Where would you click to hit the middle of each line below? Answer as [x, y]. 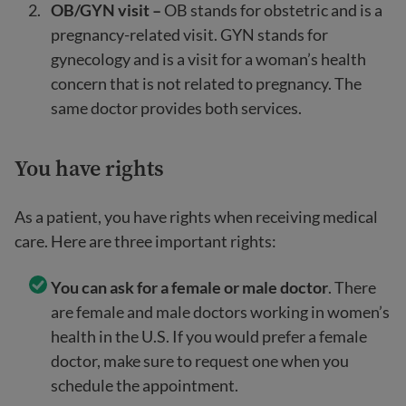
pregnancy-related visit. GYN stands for [189, 34]
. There [352, 287]
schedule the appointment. [147, 385]
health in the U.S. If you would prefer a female [209, 336]
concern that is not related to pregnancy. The [206, 83]
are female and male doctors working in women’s [220, 312]
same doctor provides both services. [176, 108]
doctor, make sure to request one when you [200, 361]
